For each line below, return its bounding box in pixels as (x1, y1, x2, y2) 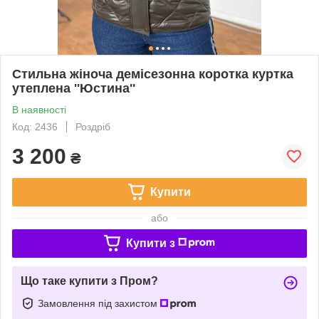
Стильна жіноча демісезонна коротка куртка (12, 66, 293, 81)
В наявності (12, 103, 66, 115)
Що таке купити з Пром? (21, 274, 158, 287)
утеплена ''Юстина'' (12, 80, 135, 95)
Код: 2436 (12, 120, 58, 132)
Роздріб (75, 120, 110, 132)
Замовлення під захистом (38, 297, 160, 309)
